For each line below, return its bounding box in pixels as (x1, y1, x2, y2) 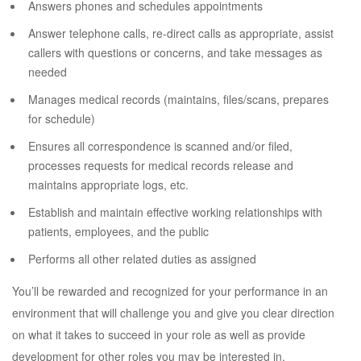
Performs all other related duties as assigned (28, 251, 256, 267)
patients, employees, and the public (28, 223, 209, 239)
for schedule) (28, 110, 95, 127)
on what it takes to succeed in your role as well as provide (12, 326, 305, 342)
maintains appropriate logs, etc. (28, 176, 189, 193)
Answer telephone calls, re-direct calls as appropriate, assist (28, 25, 334, 41)
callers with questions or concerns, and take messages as (28, 44, 322, 60)
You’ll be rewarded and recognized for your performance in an (12, 283, 328, 299)
